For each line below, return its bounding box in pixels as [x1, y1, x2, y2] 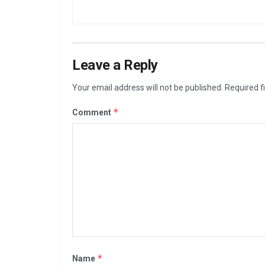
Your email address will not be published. [72, 82, 223, 92]
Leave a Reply [72, 56, 158, 73]
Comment [72, 107, 113, 117]
